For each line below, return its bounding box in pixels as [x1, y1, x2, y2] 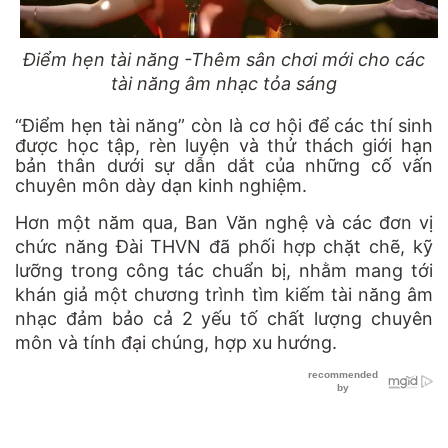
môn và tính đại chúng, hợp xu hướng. [15, 331, 337, 353]
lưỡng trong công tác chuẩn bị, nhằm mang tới [15, 259, 433, 281]
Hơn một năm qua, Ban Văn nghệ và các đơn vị [15, 211, 433, 233]
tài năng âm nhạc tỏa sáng [111, 72, 337, 94]
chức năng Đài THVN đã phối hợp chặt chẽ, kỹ [15, 235, 433, 257]
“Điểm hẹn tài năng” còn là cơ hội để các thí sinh [15, 114, 433, 136]
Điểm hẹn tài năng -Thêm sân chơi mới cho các [23, 48, 425, 70]
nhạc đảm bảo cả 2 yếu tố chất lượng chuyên [15, 307, 433, 329]
